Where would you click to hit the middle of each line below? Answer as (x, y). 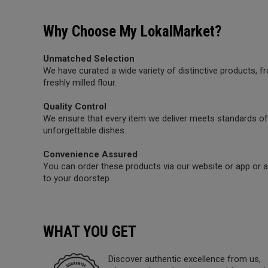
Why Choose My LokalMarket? (132, 31)
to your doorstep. (77, 178)
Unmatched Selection (89, 59)
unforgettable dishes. (85, 130)
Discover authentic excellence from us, (185, 259)
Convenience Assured (90, 154)
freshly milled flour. (80, 83)
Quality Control (75, 106)
